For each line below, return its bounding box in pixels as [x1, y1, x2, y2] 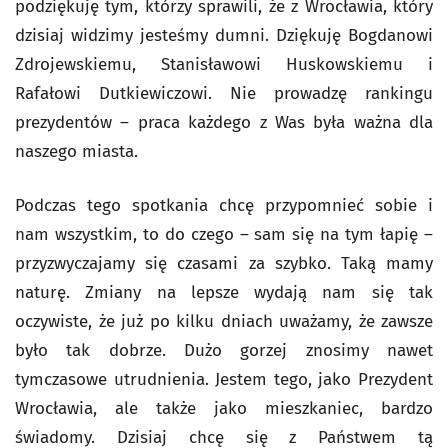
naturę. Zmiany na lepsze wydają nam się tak [15, 282, 433, 303]
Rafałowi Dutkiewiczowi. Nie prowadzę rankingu [15, 83, 433, 104]
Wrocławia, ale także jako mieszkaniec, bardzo [15, 398, 433, 419]
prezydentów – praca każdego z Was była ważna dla [15, 112, 433, 133]
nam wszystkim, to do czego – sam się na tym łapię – [15, 224, 433, 245]
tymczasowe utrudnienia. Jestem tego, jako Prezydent [15, 369, 433, 390]
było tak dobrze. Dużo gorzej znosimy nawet [15, 340, 433, 361]
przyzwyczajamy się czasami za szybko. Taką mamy [15, 253, 433, 274]
